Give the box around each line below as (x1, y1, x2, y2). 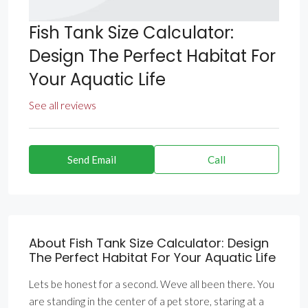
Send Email (67, 153, 116, 166)
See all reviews (29, 99, 96, 112)
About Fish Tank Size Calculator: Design (29, 234, 269, 252)
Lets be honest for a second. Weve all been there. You (29, 278, 274, 291)
